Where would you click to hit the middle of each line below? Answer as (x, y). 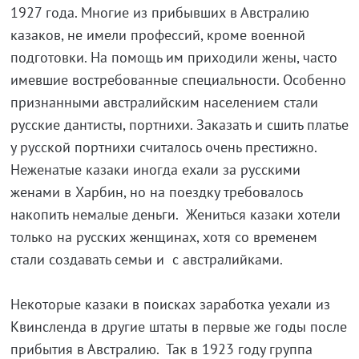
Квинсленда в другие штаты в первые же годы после (178, 327)
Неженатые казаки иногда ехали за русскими (155, 170)
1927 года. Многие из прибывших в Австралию (159, 13)
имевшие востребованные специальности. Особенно (178, 80)
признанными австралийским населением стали (164, 103)
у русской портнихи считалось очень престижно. (163, 147)
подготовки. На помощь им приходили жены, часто (173, 58)
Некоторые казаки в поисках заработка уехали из (170, 305)
